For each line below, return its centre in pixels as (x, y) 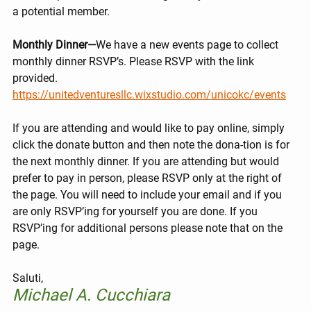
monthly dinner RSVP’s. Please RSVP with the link (135, 62)
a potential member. (61, 12)
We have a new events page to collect (188, 45)
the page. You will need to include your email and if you (149, 195)
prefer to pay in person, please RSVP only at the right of (149, 178)
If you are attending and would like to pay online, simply (150, 128)
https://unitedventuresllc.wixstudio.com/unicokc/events (149, 95)
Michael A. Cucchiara (91, 295)
